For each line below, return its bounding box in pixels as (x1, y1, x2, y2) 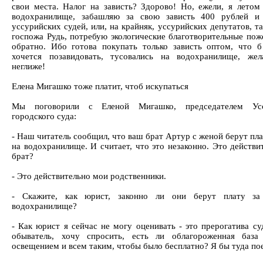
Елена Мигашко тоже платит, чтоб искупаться (12, 82, 188, 91)
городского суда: (12, 112, 76, 121)
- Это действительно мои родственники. (12, 171, 166, 181)
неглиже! (12, 62, 45, 71)
